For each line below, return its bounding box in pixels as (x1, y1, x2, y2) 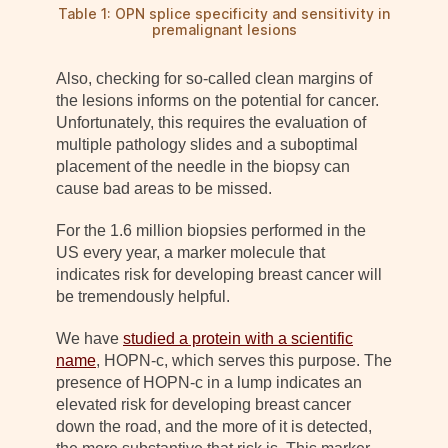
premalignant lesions (151, 20, 297, 38)
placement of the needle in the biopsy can (56, 157, 350, 175)
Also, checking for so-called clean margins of (56, 69, 372, 87)
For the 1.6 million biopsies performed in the (56, 221, 366, 239)
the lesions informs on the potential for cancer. (56, 91, 379, 109)
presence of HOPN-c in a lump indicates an (56, 373, 362, 391)
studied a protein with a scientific (123, 329, 353, 347)
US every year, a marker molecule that (56, 243, 325, 261)
